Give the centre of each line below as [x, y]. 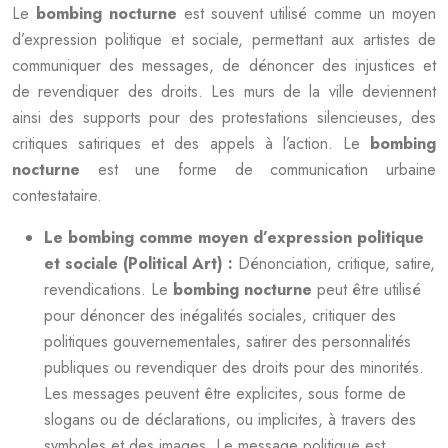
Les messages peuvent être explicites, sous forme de [225, 393]
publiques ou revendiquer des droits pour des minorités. [234, 367]
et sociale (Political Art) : [141, 263]
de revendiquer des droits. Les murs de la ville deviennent [224, 91]
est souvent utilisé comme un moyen [310, 13]
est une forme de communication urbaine [267, 169]
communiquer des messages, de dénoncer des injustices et [224, 65]
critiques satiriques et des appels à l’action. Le [191, 143]
